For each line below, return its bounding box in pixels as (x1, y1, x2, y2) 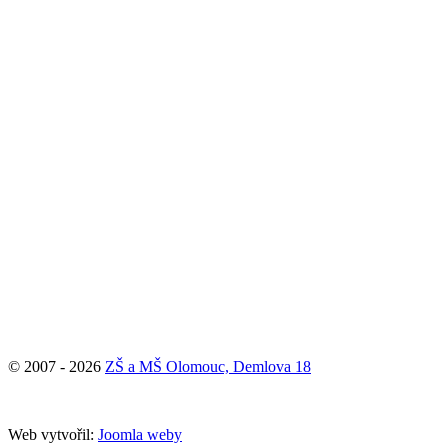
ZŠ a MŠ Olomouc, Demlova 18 (105, 357, 311, 375)
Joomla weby (98, 425, 182, 443)
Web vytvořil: (8, 425, 98, 443)
